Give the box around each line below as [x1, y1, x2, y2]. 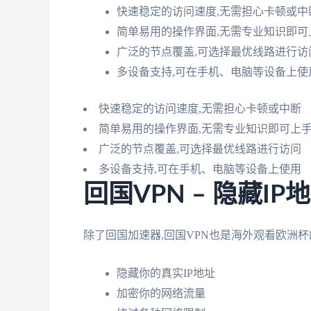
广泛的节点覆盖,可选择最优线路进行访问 [99, 143, 301, 155]
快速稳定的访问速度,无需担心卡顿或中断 [99, 103, 301, 115]
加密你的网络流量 [117, 287, 205, 299]
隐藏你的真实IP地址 [117, 267, 215, 279]
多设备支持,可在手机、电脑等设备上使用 [99, 163, 301, 176]
